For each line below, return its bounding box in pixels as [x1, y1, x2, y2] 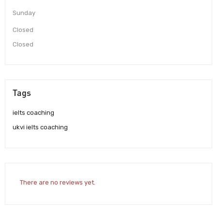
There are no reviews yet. [20, 178, 95, 186]
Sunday [13, 9, 35, 17]
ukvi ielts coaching [13, 124, 68, 131]
